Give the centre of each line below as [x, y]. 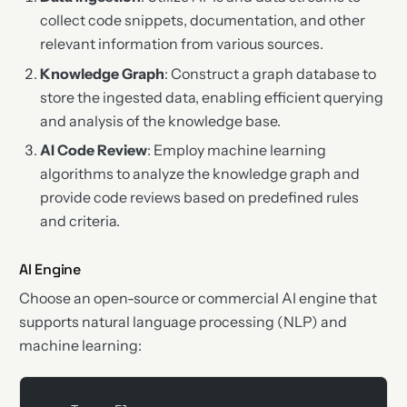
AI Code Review [93, 150]
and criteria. [79, 221]
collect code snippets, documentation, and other [202, 20]
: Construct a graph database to [270, 73]
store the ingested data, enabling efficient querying [211, 97]
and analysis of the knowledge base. [160, 120]
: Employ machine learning [236, 150]
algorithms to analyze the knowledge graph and [199, 174]
